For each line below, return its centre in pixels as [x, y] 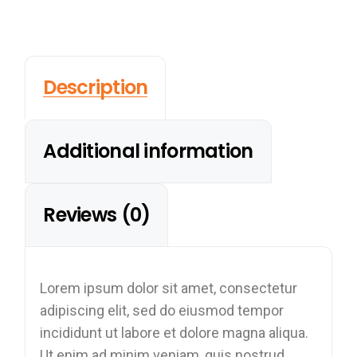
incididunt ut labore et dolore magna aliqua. [175, 332]
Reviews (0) [97, 214]
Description [96, 87]
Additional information [148, 151]
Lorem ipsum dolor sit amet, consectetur [169, 288]
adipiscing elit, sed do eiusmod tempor [162, 310]
